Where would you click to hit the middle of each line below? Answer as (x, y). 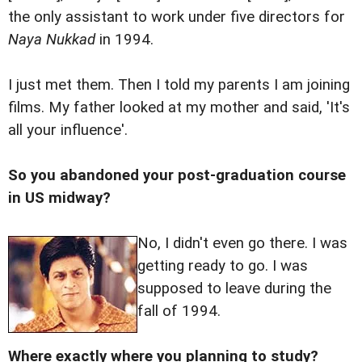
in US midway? (59, 198)
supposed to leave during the (234, 288)
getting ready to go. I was (223, 265)
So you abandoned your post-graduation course (177, 175)
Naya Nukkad (52, 39)
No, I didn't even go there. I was (242, 243)
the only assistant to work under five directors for (177, 17)
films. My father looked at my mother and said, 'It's (179, 107)
